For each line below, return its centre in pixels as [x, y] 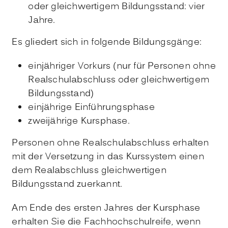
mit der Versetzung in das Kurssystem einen [108, 157]
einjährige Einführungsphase [91, 107]
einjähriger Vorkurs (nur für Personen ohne [122, 66]
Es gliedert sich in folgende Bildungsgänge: [107, 42]
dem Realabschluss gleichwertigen [89, 170]
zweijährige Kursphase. [79, 121]
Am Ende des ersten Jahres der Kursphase [106, 208]
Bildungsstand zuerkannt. [67, 184]
